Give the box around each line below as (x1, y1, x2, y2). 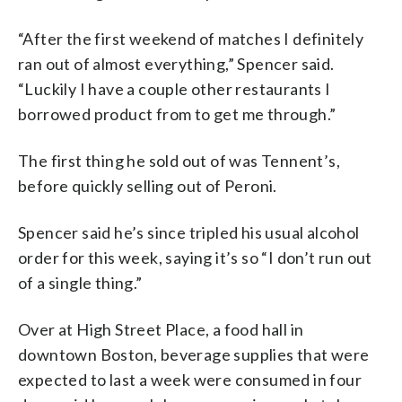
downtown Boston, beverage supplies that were (18, 344, 370, 364)
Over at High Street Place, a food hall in (18, 319, 304, 339)
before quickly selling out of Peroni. (18, 175, 277, 196)
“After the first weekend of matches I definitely (18, 28, 364, 48)
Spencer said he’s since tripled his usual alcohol (18, 222, 360, 242)
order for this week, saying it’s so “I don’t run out (18, 247, 372, 267)
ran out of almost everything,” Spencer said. (18, 53, 335, 74)
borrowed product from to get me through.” (18, 103, 336, 124)
